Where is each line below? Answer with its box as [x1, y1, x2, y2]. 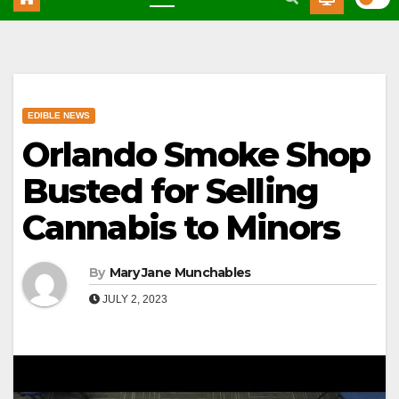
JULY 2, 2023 [100, 292, 167, 305]
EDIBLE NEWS [28, 110, 90, 120]
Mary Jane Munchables [109, 264, 251, 281]
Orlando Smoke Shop [22, 133, 370, 175]
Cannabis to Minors [22, 206, 339, 248]
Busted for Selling [22, 169, 318, 212]
